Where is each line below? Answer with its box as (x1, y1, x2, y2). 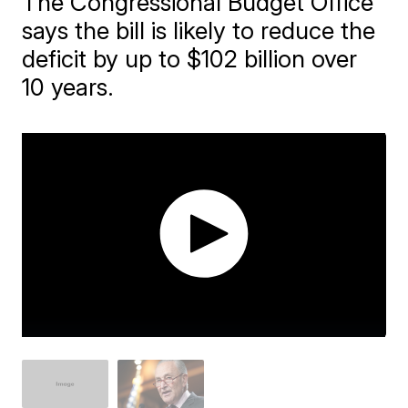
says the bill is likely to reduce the (22, 16, 376, 45)
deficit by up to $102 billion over (22, 45, 358, 73)
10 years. (22, 73, 115, 101)
